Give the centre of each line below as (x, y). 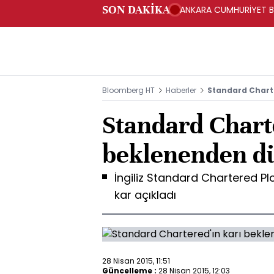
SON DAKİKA (136, 9)
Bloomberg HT (128, 90)
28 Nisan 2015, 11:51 (136, 261)
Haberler (181, 90)
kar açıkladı (145, 195)
